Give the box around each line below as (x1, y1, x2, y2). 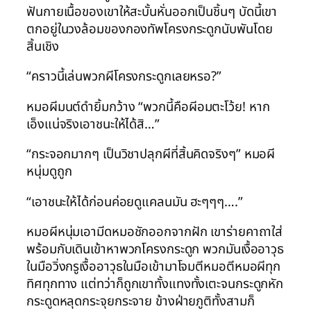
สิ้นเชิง (26, 36, 59, 56)
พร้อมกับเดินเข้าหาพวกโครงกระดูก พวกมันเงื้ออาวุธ (26, 239, 285, 260)
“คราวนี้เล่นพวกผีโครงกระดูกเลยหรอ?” (26, 67, 221, 87)
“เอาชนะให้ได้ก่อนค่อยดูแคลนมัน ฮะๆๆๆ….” (26, 192, 243, 212)
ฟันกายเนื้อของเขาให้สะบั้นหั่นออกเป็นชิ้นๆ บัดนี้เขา (26, 1, 278, 22)
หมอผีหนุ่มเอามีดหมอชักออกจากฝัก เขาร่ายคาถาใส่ (26, 222, 283, 242)
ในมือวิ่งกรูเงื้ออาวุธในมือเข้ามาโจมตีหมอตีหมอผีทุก (26, 257, 281, 277)
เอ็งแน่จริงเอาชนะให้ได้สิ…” (26, 114, 160, 134)
